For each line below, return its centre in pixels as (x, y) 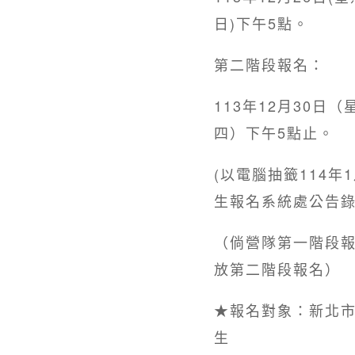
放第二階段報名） (277, 268)
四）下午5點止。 (274, 132)
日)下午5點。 (261, 23)
